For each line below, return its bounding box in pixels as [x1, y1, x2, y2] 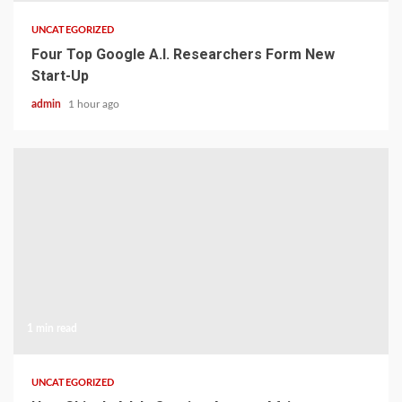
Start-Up [31, 67, 89, 84]
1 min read [27, 323, 77, 334]
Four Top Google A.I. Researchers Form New [31, 46, 335, 63]
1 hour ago [68, 99, 119, 109]
